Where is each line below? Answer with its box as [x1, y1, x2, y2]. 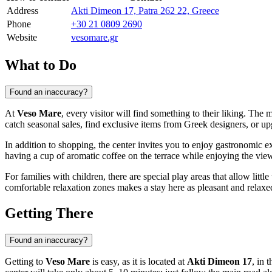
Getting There [5, 205, 93, 221]
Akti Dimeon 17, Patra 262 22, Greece [71, 5, 219, 16]
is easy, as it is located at [90, 256, 187, 267]
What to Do [5, 56, 76, 73]
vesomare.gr [71, 32, 118, 43]
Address [7, 5, 38, 16]
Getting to [5, 256, 46, 267]
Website [7, 32, 37, 43]
